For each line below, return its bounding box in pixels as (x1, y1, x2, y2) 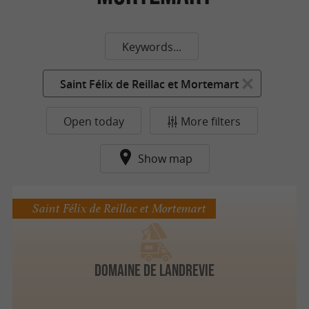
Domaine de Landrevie (94, 260, 215, 279)
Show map (137, 151, 192, 166)
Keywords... (122, 39, 181, 54)
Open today (63, 114, 124, 129)
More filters (180, 114, 241, 129)
